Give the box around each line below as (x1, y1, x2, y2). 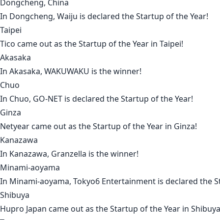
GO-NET (33, 93, 62, 105)
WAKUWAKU (44, 66, 89, 77)
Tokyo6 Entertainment (73, 176, 156, 187)
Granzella (51, 148, 86, 160)
